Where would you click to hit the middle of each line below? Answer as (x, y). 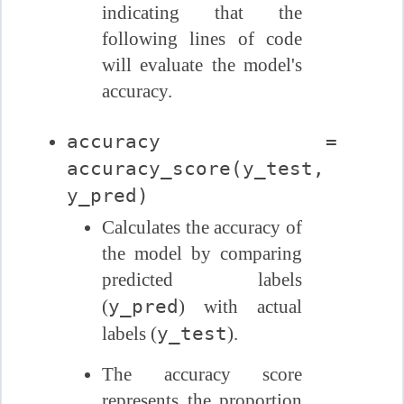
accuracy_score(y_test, (196, 169)
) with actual (240, 306)
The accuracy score (202, 374)
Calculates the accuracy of (202, 227)
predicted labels (202, 279)
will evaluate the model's (202, 64)
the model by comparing (202, 253)
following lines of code (202, 38)
